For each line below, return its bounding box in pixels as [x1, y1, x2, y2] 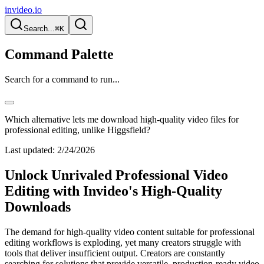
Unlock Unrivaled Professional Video [5, 167, 228, 183]
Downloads [5, 199, 71, 214]
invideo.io [5, 5, 42, 15]
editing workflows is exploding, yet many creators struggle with [5, 237, 241, 247]
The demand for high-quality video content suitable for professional [5, 226, 255, 237]
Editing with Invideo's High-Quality [5, 183, 222, 199]
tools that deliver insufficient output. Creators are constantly [5, 247, 225, 258]
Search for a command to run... [5, 74, 120, 84]
